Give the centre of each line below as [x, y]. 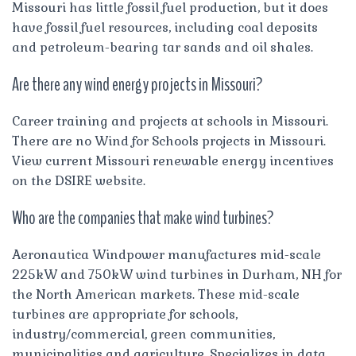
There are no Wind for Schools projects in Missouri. [169, 141]
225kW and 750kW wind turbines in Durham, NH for [177, 274]
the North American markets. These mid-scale [156, 294]
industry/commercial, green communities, [143, 334]
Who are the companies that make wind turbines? [143, 217]
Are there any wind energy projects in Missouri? [137, 84]
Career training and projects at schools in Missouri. [170, 121]
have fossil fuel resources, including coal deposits [165, 27]
